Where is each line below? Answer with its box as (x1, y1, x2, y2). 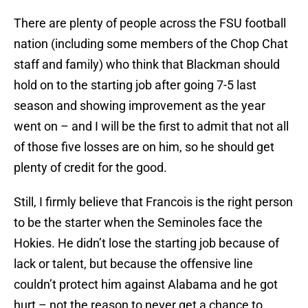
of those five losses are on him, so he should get (14, 140, 274, 155)
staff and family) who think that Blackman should (14, 57, 280, 72)
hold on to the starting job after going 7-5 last (14, 78, 256, 93)
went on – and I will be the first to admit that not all (14, 119, 289, 134)
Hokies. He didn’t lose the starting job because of (14, 236, 279, 251)
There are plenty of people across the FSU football (14, 16, 286, 31)
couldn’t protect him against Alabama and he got (14, 277, 278, 292)
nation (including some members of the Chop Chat (14, 36, 288, 52)
